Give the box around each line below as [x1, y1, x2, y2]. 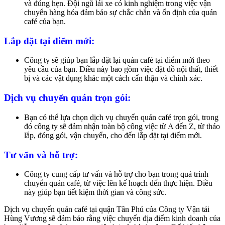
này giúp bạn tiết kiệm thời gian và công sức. [24, 188, 166, 197]
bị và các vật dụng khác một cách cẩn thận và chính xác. [24, 74, 202, 83]
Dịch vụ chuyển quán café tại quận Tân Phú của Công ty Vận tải [4, 205, 209, 214]
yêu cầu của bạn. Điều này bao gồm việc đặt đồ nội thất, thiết [24, 65, 218, 74]
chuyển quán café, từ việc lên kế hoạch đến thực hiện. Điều [24, 179, 212, 188]
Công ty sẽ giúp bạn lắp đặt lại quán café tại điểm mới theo [24, 56, 210, 65]
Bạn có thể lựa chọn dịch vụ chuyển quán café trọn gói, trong [24, 113, 218, 122]
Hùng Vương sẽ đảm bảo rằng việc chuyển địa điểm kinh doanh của [4, 214, 220, 223]
